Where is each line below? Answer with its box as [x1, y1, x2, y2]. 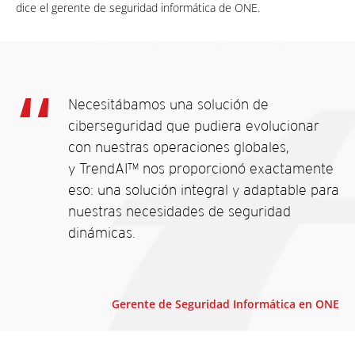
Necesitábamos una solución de [68, 95, 269, 114]
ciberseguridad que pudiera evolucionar [68, 116, 319, 136]
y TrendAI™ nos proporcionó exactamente [68, 159, 334, 178]
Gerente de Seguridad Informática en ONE [112, 296, 339, 312]
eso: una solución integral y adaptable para [68, 181, 339, 200]
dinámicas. [68, 223, 136, 242]
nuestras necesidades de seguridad [68, 202, 291, 221]
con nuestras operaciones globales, [68, 138, 289, 157]
